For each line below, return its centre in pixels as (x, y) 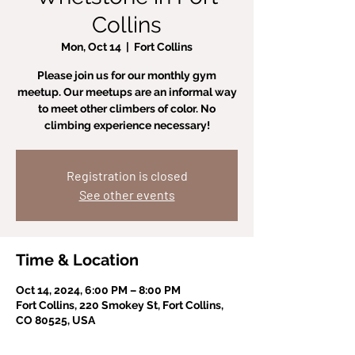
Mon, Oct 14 (91, 47)
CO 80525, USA (55, 320)
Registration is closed (127, 176)
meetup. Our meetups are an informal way (127, 92)
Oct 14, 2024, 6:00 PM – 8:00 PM (98, 290)
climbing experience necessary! (127, 125)
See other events (127, 195)
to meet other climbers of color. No (127, 109)
